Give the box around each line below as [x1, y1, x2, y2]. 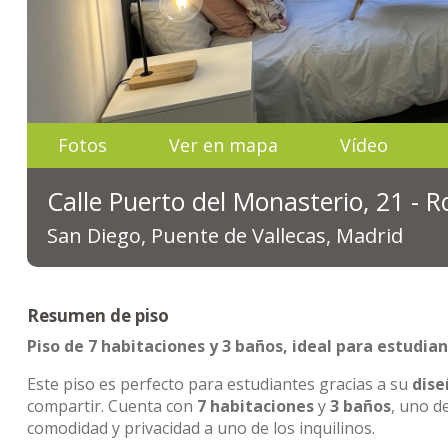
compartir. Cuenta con [27, 395, 197, 417]
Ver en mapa [169, 133, 278, 157]
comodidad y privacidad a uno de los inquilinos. [27, 417, 375, 439]
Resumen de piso [27, 304, 169, 327]
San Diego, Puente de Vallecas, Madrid [47, 222, 403, 249]
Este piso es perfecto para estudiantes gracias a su [27, 373, 412, 395]
